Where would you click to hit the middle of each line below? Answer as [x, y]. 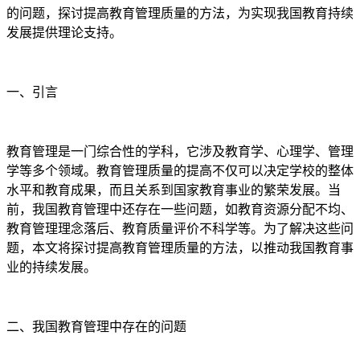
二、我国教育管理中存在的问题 [96, 327]
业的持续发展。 [51, 268]
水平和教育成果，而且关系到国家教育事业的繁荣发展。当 [174, 190]
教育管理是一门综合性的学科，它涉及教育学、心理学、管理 [180, 152]
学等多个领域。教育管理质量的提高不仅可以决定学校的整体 [180, 171]
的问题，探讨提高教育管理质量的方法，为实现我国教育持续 [180, 14]
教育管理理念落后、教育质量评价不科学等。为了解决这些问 [180, 229]
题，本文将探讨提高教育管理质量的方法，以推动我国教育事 [180, 248]
